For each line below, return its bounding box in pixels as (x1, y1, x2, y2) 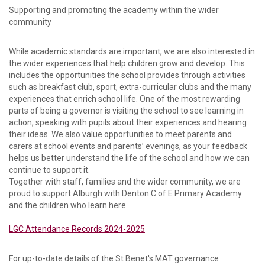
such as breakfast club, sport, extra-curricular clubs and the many (9, 82, 251, 92)
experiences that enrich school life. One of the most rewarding (9, 94, 240, 104)
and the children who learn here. (9, 201, 128, 211)
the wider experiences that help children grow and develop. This (9, 59, 245, 69)
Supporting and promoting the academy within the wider (9, 5, 219, 15)
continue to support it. (9, 165, 90, 175)
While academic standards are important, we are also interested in (9, 47, 255, 57)
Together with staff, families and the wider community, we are (9, 177, 241, 187)
